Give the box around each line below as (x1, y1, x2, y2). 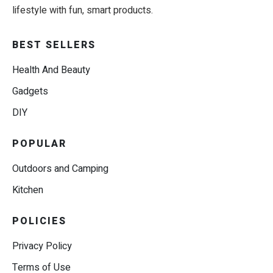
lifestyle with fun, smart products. (12, 3, 153, 18)
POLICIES (12, 214, 66, 229)
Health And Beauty (12, 63, 90, 78)
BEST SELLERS (12, 38, 96, 53)
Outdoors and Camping (12, 161, 108, 177)
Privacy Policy (12, 239, 72, 254)
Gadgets (12, 84, 48, 99)
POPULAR (12, 136, 66, 152)
